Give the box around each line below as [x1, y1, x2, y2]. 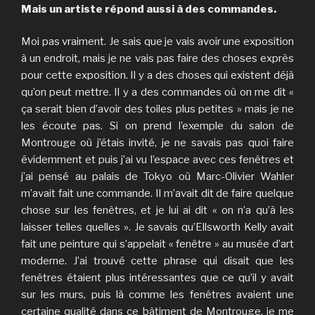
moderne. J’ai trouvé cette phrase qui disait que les [21, 255, 294, 268]
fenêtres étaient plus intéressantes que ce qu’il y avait [21, 271, 294, 285]
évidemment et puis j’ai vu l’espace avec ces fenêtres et [21, 153, 294, 167]
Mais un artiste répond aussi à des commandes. [21, 2, 276, 15]
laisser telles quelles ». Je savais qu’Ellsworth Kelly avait [21, 221, 294, 234]
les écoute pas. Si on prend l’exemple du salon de [21, 120, 294, 133]
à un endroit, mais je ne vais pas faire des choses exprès [21, 52, 294, 65]
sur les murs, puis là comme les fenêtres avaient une [21, 288, 294, 302]
